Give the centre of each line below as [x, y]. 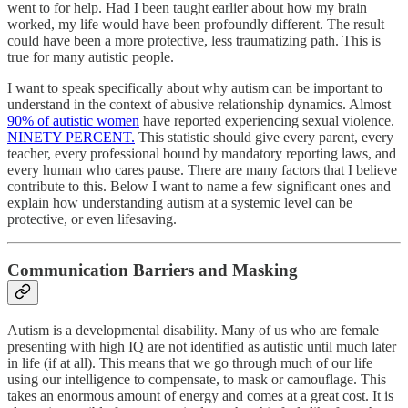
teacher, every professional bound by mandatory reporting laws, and [202, 153]
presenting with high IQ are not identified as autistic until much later [202, 346]
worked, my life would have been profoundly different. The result [196, 24]
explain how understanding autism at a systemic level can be [180, 202]
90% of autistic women [73, 120]
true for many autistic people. [91, 56]
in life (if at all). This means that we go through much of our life [190, 362]
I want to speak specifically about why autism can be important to [195, 87]
